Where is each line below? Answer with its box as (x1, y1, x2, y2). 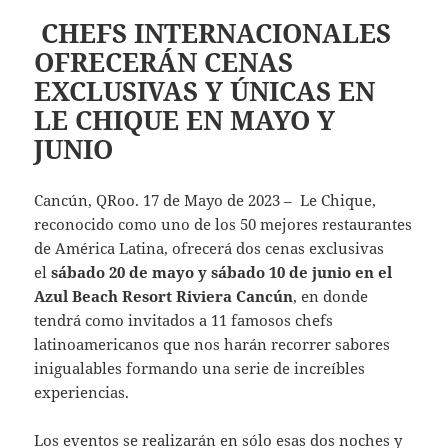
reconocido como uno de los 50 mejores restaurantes (34, 213, 413, 234)
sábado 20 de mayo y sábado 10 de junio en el (51, 261, 393, 282)
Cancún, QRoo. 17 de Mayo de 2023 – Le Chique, (34, 189, 377, 210)
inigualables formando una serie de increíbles (34, 357, 366, 378)
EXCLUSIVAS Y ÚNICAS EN (34, 72, 376, 109)
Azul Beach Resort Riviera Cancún (34, 285, 294, 306)
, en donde (293, 285, 369, 306)
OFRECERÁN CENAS (34, 43, 294, 80)
